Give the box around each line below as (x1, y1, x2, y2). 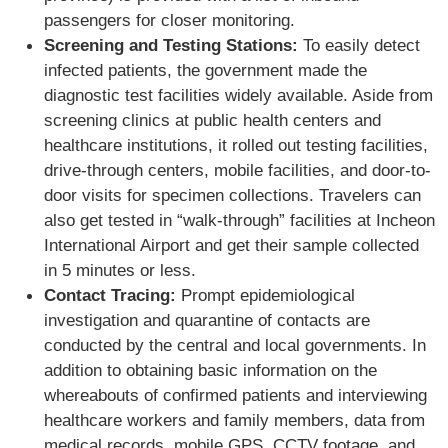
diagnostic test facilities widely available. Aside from (44, 85, 433, 106)
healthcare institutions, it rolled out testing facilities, (44, 135, 428, 156)
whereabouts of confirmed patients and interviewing (44, 385, 427, 406)
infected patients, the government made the (44, 60, 367, 81)
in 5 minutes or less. (44, 260, 196, 281)
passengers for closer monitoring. (44, 10, 295, 31)
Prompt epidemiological (181, 285, 355, 306)
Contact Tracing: (44, 285, 181, 306)
